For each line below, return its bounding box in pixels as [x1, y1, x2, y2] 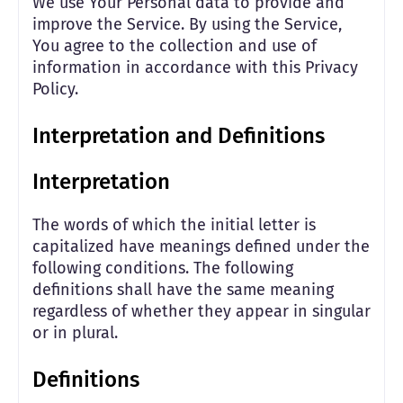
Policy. [32, 79, 78, 99]
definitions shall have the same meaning [32, 280, 334, 300]
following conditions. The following [32, 258, 293, 278]
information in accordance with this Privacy [32, 58, 358, 77]
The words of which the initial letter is [32, 215, 316, 235]
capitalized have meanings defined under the [32, 237, 370, 256]
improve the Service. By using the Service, [32, 14, 342, 34]
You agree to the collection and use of [32, 36, 317, 56]
